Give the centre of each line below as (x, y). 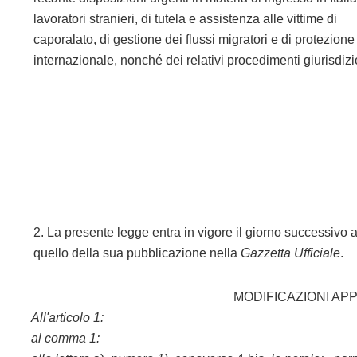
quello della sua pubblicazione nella (137, 253)
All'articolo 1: (68, 318)
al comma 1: (66, 338)
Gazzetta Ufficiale (291, 253)
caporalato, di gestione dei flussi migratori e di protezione (194, 39)
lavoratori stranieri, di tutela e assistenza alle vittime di (186, 19)
